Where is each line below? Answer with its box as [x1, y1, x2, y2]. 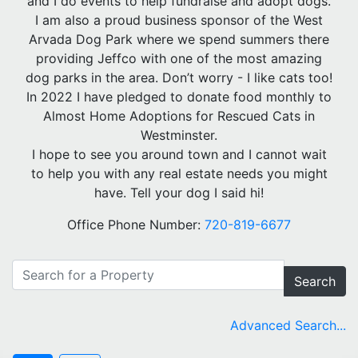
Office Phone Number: [67, 216, 205, 233]
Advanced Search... [230, 316, 346, 333]
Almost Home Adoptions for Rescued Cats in [43, 107, 315, 124]
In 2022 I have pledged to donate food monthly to [26, 88, 332, 105]
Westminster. [141, 126, 217, 143]
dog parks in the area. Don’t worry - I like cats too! [26, 69, 332, 86]
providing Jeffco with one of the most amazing [36, 50, 322, 66]
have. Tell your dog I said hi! [94, 184, 264, 201]
